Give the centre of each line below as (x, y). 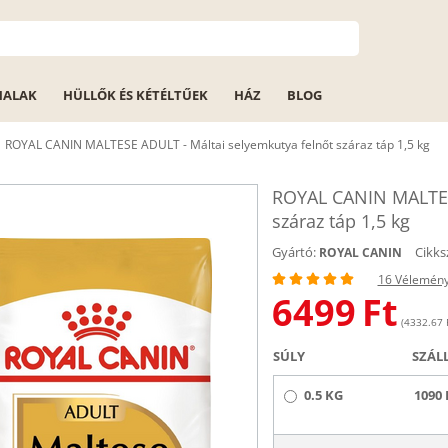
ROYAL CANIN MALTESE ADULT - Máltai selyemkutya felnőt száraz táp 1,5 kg (217, 144)
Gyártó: (293, 252)
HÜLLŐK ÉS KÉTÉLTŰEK (135, 95)
